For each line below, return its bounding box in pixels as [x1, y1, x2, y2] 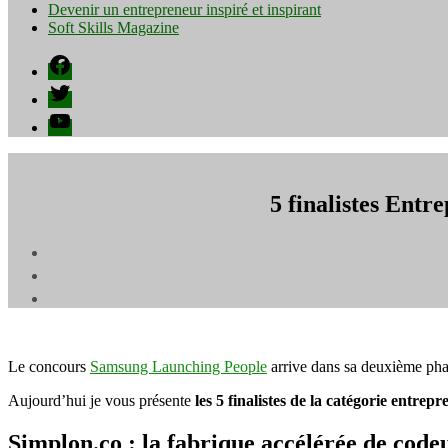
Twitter [47, 80, 92, 97]
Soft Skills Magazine [48, 19, 179, 36]
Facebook [47, 52, 109, 69]
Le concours [8, 357, 90, 375]
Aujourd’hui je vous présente [8, 391, 195, 409]
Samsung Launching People [90, 357, 267, 375]
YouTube [47, 108, 105, 125]
